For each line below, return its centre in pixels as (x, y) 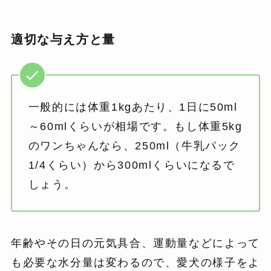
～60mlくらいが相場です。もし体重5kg (135, 127)
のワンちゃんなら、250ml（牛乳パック (135, 146)
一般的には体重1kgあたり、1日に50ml (133, 107)
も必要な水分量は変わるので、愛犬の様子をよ (135, 262)
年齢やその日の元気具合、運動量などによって (135, 243)
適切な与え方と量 (63, 39)
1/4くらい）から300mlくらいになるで (132, 165)
